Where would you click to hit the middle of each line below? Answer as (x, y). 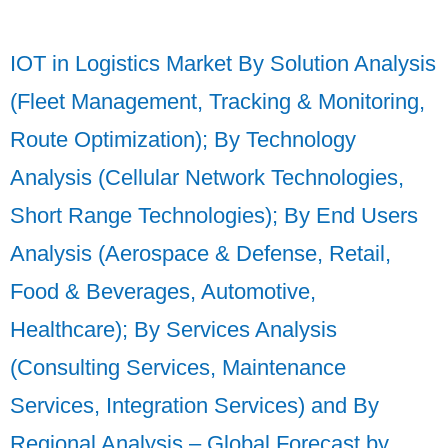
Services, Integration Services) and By (194, 406)
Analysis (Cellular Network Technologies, (207, 178)
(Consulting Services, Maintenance (178, 368)
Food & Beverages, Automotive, (163, 292)
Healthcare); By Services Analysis (173, 330)
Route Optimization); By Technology (183, 140)
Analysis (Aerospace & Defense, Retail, (200, 254)
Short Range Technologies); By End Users (214, 216)
